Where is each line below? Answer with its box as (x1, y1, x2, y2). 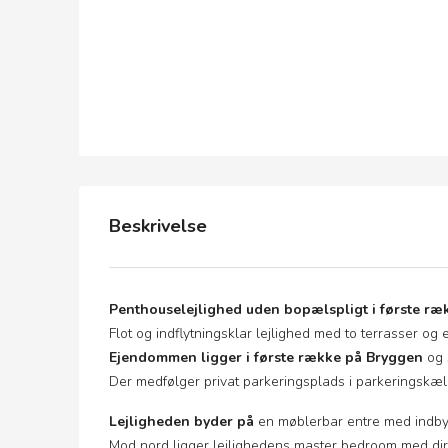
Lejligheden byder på (109, 412, 254, 431)
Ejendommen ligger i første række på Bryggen (109, 348, 423, 367)
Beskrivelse (109, 214, 207, 238)
